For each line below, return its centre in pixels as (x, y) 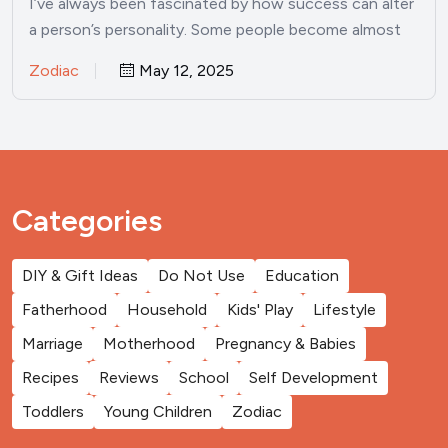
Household (167, 309)
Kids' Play (260, 309)
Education (302, 275)
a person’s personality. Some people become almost (215, 29)
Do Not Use (201, 275)
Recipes (50, 377)
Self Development (313, 377)
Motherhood (149, 343)
